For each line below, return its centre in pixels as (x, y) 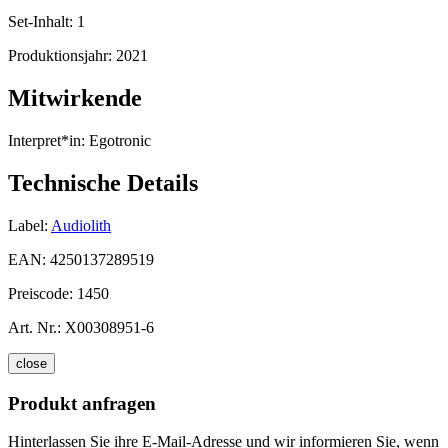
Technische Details (103, 183)
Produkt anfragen (82, 403)
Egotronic (118, 141)
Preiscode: (42, 293)
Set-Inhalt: (42, 22)
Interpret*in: (46, 141)
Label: (28, 225)
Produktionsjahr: (62, 56)
